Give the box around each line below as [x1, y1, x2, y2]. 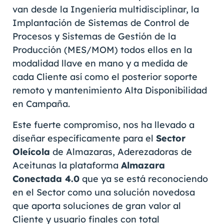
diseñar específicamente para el [12, 132, 156, 144]
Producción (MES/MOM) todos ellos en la [12, 44, 192, 56]
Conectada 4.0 [12, 172, 79, 184]
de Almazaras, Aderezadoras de [50, 145, 192, 157]
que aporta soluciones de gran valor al [12, 199, 181, 211]
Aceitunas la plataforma [12, 159, 121, 171]
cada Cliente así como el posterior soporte [12, 71, 197, 83]
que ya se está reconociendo [79, 172, 208, 184]
